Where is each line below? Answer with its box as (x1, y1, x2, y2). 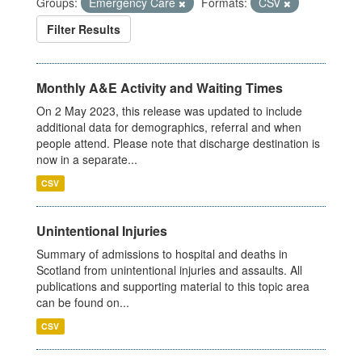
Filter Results (47, 21, 120, 38)
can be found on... (36, 294, 129, 311)
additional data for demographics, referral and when (36, 119, 301, 136)
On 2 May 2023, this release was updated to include (36, 103, 302, 120)
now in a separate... (36, 151, 137, 168)
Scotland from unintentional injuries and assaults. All (36, 262, 302, 279)
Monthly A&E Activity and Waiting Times (36, 78, 283, 98)
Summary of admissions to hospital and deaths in (36, 246, 288, 263)
